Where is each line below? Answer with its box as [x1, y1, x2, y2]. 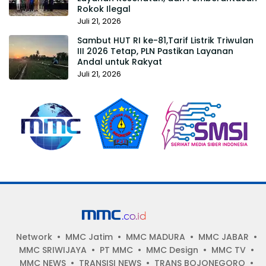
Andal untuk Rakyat [77, 55, 162, 68]
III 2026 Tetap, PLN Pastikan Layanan [77, 45, 233, 57]
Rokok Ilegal [77, 2, 131, 15]
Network [16, 230, 52, 243]
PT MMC [100, 243, 133, 256]
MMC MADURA [126, 230, 185, 243]
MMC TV [211, 243, 246, 256]
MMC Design [146, 243, 198, 256]
